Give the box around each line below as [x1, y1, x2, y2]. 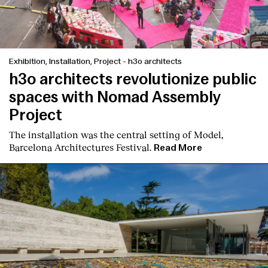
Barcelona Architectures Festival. [9, 141, 151, 153]
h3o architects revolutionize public [9, 71, 257, 87]
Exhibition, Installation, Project [9, 56, 123, 66]
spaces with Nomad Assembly [9, 89, 221, 105]
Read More [154, 142, 202, 153]
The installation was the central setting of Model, [9, 128, 223, 140]
